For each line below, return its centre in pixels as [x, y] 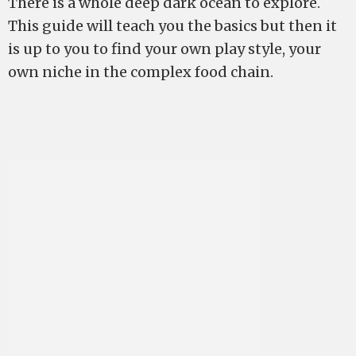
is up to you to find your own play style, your [164, 49]
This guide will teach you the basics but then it [172, 26]
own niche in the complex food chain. [141, 72]
